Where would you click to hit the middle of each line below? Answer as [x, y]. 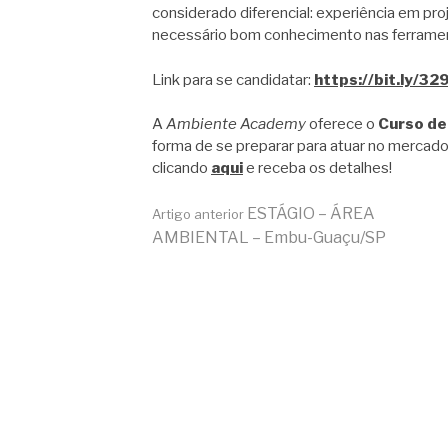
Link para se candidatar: [233, 79]
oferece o [343, 124]
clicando [181, 168]
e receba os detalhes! [317, 168]
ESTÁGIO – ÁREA [309, 213]
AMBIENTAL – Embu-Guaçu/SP [269, 237]
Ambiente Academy [237, 124]
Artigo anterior [198, 213]
